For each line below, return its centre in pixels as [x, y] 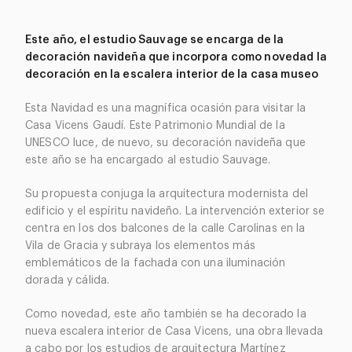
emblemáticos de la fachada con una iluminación [156, 263]
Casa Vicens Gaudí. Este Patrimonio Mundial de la [155, 126]
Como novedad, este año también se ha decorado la [166, 314]
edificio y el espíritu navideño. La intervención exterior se [175, 211]
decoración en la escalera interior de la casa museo [172, 75]
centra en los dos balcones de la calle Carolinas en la [165, 229]
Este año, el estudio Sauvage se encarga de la [155, 40]
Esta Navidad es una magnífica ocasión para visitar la [166, 108]
